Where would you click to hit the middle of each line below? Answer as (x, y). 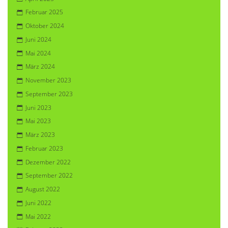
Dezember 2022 (48, 162)
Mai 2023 (38, 121)
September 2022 (49, 176)
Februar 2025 (44, 12)
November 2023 (48, 80)
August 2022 (43, 189)
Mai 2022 (38, 216)
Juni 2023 (38, 107)
